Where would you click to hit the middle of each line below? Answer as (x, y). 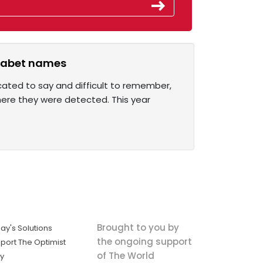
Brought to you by (138, 227)
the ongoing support (144, 241)
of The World (125, 255)
